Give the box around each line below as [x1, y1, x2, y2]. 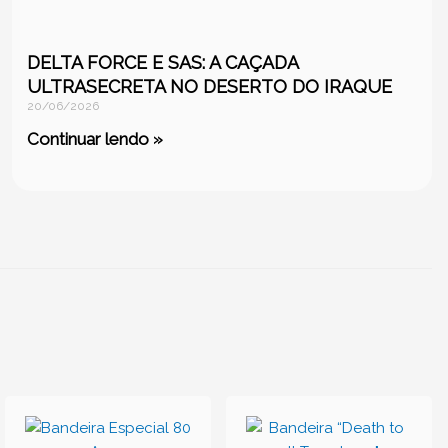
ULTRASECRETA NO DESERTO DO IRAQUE [27, 76, 392, 98]
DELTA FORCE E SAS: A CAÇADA [27, 52, 298, 74]
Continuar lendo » [27, 129, 163, 150]
